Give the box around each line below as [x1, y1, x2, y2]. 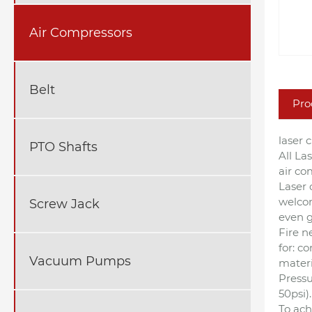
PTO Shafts [29, 139, 97, 155]
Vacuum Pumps [29, 253, 131, 269]
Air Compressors [29, 24, 132, 40]
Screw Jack [29, 196, 100, 212]
